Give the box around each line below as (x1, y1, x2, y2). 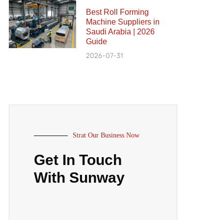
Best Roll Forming (86, 8, 149, 16)
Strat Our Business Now (72, 132, 139, 139)
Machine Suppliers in (86, 18, 160, 26)
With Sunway (33, 169, 125, 186)
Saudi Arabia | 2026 (86, 27, 155, 36)
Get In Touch (33, 152, 122, 168)
